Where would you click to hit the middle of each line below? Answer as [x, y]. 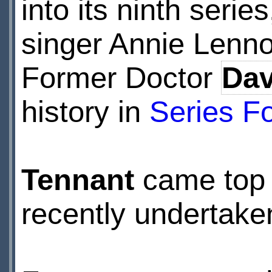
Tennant [77, 180]
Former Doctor [121, 78]
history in [85, 112]
